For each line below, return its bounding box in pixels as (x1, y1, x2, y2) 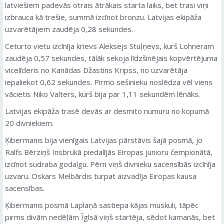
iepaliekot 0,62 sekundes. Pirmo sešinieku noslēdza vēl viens (5, 76, 212, 87)
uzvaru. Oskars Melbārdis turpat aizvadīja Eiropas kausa (5, 170, 196, 181)
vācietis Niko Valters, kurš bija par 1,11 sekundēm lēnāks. (5, 88, 200, 99)
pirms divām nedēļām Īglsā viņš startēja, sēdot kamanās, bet (5, 211, 215, 222)
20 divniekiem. (5, 117, 53, 128)
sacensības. (5, 182, 44, 193)
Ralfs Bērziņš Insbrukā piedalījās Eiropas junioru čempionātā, (5, 146, 212, 157)
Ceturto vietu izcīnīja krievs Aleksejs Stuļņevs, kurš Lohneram (5, 40, 214, 51)
